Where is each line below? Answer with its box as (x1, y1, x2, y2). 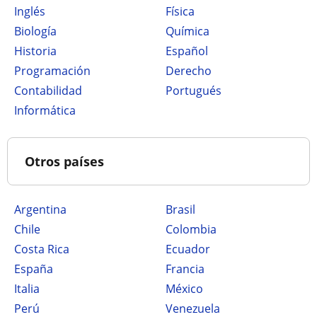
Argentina (21, 202, 67, 217)
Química (174, 23, 209, 39)
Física (171, 4, 195, 19)
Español (172, 43, 208, 59)
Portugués (173, 83, 221, 98)
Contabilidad (21, 83, 82, 98)
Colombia (173, 221, 217, 237)
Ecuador (172, 241, 210, 257)
